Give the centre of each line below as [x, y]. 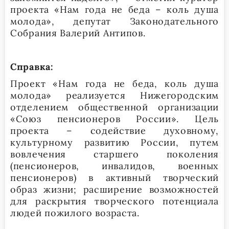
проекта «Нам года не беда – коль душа [114, 9]
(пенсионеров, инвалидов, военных [114, 166]
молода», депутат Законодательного [114, 21]
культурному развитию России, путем [114, 142]
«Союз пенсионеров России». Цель [114, 119]
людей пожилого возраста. [75, 213]
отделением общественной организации [114, 107]
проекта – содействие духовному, [114, 130]
